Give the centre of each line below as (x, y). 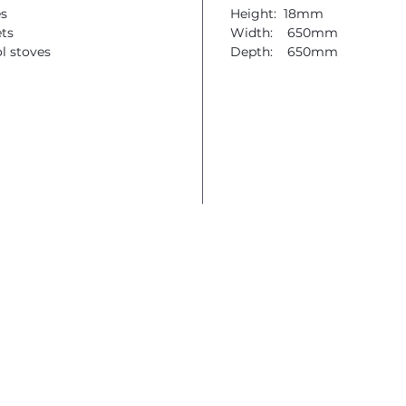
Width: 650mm (284, 33)
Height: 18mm (277, 14)
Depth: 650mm (284, 52)
